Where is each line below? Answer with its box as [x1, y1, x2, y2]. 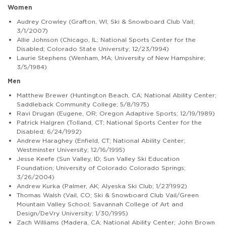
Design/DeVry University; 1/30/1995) [17, 209, 128, 217]
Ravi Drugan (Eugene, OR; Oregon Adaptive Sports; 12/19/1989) [17, 109, 215, 117]
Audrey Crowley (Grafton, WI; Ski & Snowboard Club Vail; [17, 17, 195, 25]
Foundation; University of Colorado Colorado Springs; [17, 163, 186, 172]
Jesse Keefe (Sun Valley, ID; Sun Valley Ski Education [17, 154, 180, 162]
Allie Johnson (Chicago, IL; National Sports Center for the [17, 35, 196, 43]
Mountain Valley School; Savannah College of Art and [17, 200, 183, 208]
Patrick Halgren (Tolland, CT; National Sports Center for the [17, 118, 202, 126]
